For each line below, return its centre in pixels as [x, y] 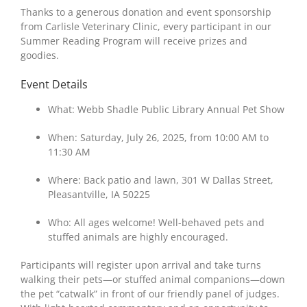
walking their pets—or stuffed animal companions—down [153, 279]
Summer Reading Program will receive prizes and [134, 41]
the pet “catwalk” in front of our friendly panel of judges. [150, 294]
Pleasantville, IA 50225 [99, 194]
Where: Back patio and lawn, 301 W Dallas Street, [161, 180]
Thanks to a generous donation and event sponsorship [146, 12]
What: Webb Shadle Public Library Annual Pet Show [166, 109]
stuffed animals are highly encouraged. [138, 237]
